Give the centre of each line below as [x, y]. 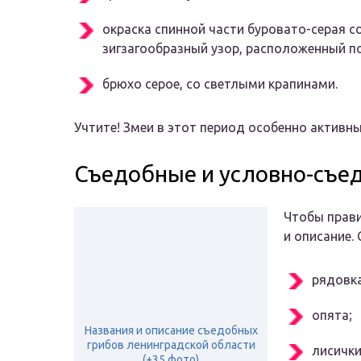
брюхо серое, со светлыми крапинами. [220, 84]
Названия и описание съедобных [171, 331]
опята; [332, 315]
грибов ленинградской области [171, 345]
